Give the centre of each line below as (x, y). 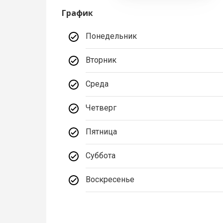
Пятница (102, 132)
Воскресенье (110, 180)
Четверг (101, 108)
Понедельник (111, 36)
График (78, 13)
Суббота (101, 156)
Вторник (101, 60)
